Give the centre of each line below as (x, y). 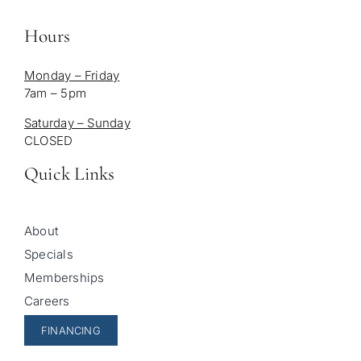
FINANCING (71, 330)
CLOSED (48, 141)
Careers (47, 301)
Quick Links (69, 174)
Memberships (64, 277)
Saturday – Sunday (77, 123)
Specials (48, 254)
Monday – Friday (72, 76)
